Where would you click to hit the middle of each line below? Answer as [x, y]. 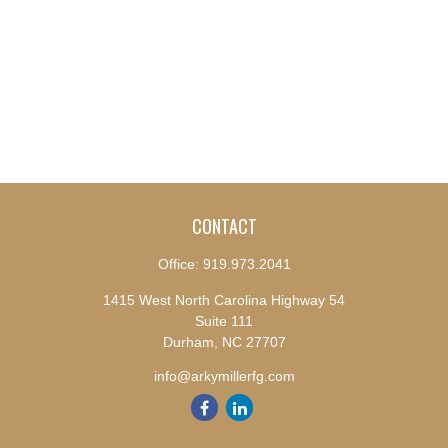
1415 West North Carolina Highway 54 [224, 300]
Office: [180, 264]
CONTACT [224, 226]
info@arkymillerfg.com [224, 376]
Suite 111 [224, 321]
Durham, [190, 342]
